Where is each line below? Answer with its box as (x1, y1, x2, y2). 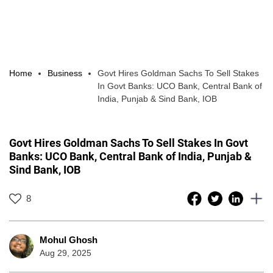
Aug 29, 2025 (40, 247, 91, 258)
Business (48, 68, 82, 78)
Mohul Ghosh (40, 234, 97, 245)
